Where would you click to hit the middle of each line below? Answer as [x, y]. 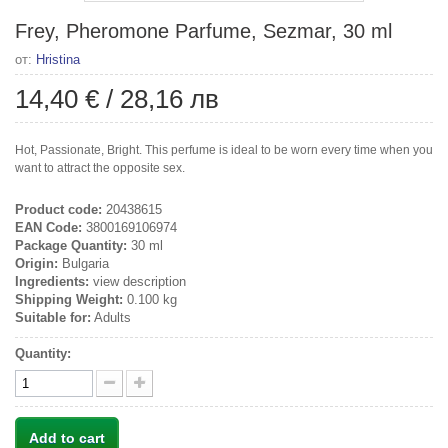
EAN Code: [48, 227]
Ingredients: [52, 281]
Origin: [36, 263]
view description [137, 281]
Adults [111, 317]
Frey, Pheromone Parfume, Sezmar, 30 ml [203, 30]
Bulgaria [83, 263]
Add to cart [67, 437]
